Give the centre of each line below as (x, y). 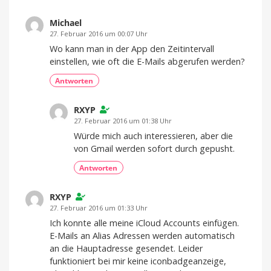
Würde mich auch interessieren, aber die (153, 135)
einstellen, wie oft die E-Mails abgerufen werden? (147, 61)
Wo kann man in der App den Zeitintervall (132, 48)
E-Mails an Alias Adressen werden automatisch (142, 236)
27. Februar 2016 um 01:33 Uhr (99, 208)
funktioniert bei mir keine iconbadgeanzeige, (138, 261)
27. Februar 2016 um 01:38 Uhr (123, 121)
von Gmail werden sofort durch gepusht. (154, 148)
